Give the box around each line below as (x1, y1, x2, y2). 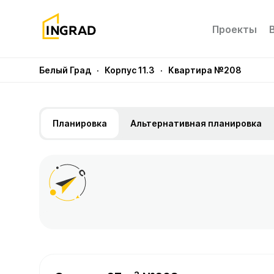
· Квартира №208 (157, 65, 242, 75)
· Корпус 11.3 (93, 65, 157, 75)
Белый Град (39, 65, 93, 75)
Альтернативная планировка (130, 118, 262, 128)
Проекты (212, 23, 257, 35)
